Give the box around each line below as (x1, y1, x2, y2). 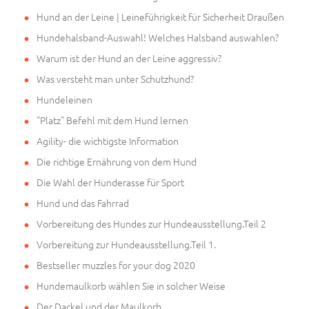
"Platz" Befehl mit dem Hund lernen (37, 113, 188, 128)
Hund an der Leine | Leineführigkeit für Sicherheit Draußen (37, 10, 284, 24)
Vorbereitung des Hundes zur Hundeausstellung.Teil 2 (37, 217, 266, 231)
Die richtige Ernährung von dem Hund (37, 154, 197, 169)
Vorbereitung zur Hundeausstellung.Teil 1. (37, 237, 216, 252)
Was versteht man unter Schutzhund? (37, 72, 194, 86)
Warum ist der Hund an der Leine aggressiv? (37, 51, 221, 66)
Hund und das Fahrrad (37, 196, 129, 210)
